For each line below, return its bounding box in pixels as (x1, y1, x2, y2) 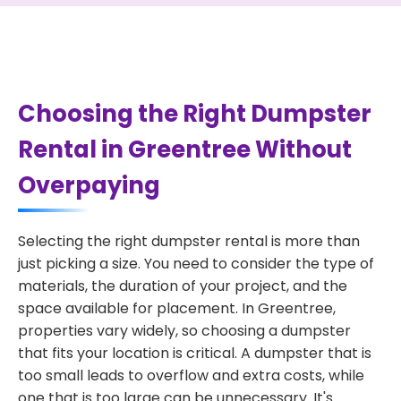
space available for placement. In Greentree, (18, 298, 336, 319)
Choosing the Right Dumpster (18, 98, 371, 130)
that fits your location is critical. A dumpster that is (18, 343, 371, 363)
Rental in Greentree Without (18, 133, 352, 166)
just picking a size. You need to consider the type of (18, 253, 374, 274)
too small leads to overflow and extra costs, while (18, 365, 364, 386)
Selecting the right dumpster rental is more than (18, 231, 360, 252)
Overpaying (18, 169, 160, 201)
